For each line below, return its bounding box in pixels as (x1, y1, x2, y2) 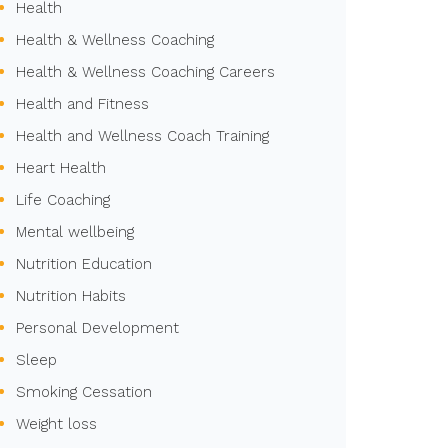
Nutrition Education (16, 255, 152, 273)
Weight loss (16, 415, 97, 433)
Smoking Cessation (16, 383, 152, 401)
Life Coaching (16, 191, 110, 209)
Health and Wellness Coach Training (16, 127, 269, 145)
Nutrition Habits (16, 287, 126, 305)
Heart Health (16, 159, 106, 177)
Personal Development (16, 319, 179, 337)
